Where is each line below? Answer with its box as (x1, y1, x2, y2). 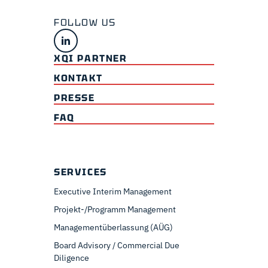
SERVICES (54, 166, 107, 179)
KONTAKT (54, 72, 103, 85)
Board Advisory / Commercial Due (54, 240, 179, 251)
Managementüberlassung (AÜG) (54, 222, 173, 233)
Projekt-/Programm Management (54, 204, 176, 215)
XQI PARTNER (54, 52, 127, 65)
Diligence (54, 252, 89, 264)
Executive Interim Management (54, 186, 172, 197)
